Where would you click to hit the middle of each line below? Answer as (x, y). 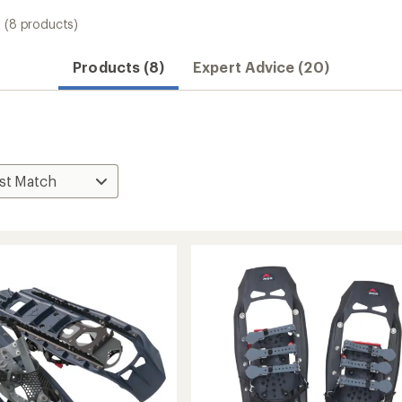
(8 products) (42, 24)
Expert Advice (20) (261, 67)
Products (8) (119, 67)
